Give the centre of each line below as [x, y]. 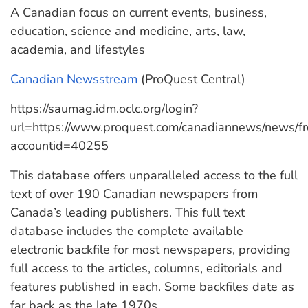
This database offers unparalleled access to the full [154, 175]
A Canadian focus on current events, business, [139, 12]
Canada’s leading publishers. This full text [128, 212]
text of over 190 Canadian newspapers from [134, 194]
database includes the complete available [127, 231]
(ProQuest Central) [191, 79]
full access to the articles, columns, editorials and [146, 268]
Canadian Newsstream [74, 79]
